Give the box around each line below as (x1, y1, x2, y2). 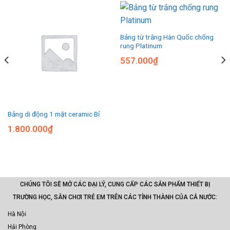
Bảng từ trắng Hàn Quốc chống (120, 33, 214, 42)
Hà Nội (8, 210, 26, 218)
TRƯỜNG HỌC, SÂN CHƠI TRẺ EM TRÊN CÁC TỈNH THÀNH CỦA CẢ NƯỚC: (13, 194, 217, 201)
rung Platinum (120, 42, 162, 50)
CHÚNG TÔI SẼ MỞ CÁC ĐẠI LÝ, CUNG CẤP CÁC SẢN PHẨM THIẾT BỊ (20, 181, 210, 188)
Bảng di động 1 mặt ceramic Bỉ (7, 110, 100, 119)
